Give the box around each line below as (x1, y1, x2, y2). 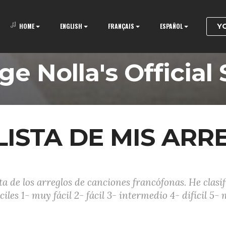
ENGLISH (60, 22, 82, 30)
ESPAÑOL (160, 22, 183, 30)
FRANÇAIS (108, 22, 134, 30)
